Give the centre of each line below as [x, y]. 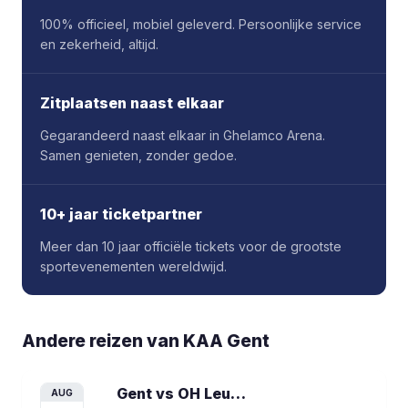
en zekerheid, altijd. [99, 44]
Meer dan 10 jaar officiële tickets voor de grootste [191, 246]
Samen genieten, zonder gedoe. [138, 155]
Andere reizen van [102, 341]
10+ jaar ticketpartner [121, 214]
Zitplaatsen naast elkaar [132, 103]
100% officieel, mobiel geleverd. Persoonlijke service [201, 24]
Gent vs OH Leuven [238, 393]
